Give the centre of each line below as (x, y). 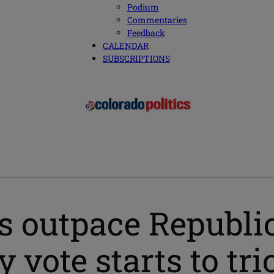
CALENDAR (125, 46)
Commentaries (157, 20)
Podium (143, 7)
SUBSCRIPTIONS (136, 59)
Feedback (146, 33)
